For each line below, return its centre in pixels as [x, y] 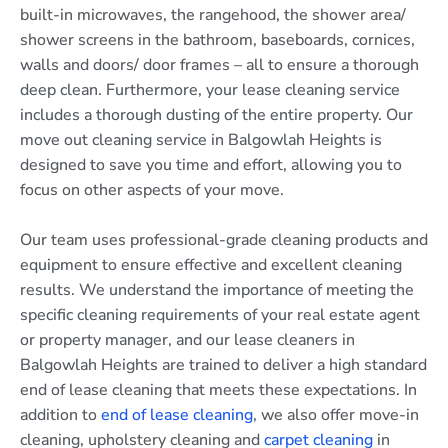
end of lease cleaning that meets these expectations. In [218, 390]
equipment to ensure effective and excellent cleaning [211, 265]
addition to [60, 415]
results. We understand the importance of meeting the [217, 290]
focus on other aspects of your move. [152, 189]
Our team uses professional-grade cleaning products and [224, 240]
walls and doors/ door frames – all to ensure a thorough [219, 64]
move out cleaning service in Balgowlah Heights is [201, 139]
